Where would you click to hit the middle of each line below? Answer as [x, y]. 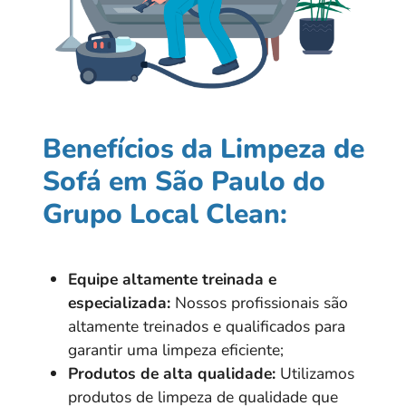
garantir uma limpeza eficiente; [176, 350]
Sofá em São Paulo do [184, 182]
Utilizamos [315, 374]
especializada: [119, 303]
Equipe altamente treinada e [172, 280]
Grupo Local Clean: [165, 215]
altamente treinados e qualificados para [207, 327]
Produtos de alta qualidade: [172, 374]
